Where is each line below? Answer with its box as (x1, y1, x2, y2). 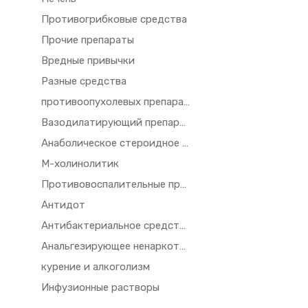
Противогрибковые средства (41, 13, 188, 25)
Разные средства (41, 75, 127, 87)
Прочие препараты (41, 34, 135, 46)
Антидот (41, 199, 86, 211)
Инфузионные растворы (41, 281, 160, 294)
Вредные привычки (41, 54, 135, 67)
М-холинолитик (41, 157, 120, 170)
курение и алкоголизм (41, 261, 151, 273)
